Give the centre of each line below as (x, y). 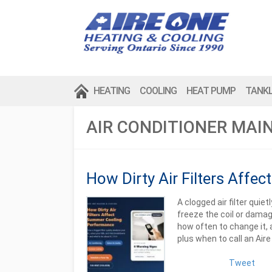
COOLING (158, 91)
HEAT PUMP (211, 91)
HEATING (112, 91)
